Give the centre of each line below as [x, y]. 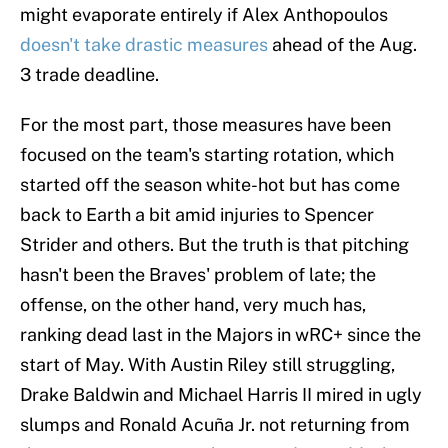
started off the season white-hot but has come [210, 185]
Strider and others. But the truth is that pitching [214, 245]
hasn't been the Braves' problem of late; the [198, 275]
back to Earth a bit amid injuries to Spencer [197, 215]
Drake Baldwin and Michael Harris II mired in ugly [221, 395]
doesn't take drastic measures [146, 45]
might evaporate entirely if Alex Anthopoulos [204, 15]
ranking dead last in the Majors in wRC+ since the [220, 335]
